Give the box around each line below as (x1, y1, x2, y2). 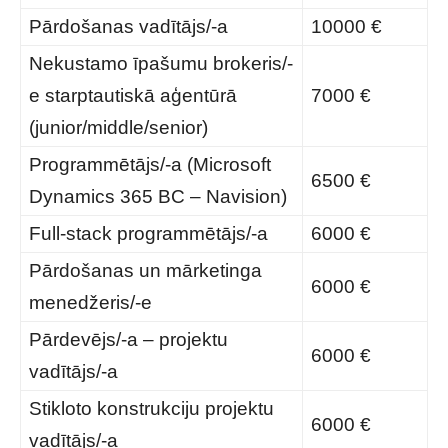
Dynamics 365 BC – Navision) (29, 186, 287, 207)
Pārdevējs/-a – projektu (29, 329, 228, 350)
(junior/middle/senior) (29, 117, 208, 138)
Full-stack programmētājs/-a (29, 223, 268, 244)
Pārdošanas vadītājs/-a (29, 16, 228, 37)
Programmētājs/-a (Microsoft (29, 154, 271, 175)
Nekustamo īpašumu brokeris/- (29, 53, 293, 74)
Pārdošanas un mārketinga (29, 260, 262, 281)
